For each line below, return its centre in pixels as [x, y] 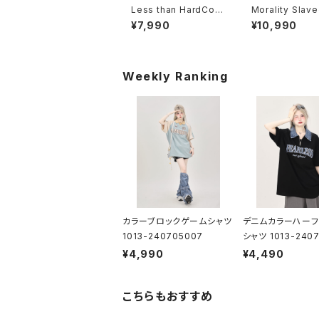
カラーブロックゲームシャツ [177, 221]
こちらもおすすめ [168, 296]
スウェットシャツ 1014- [177, 21]
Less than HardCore [178, 10]
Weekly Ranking [176, 77]
